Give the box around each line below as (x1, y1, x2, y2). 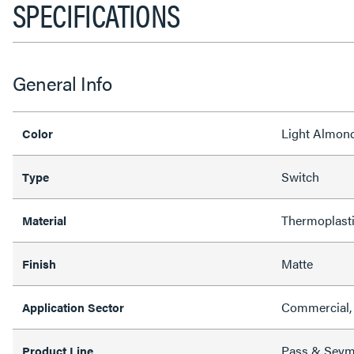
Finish (22, 254, 56, 272)
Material (22, 211, 66, 228)
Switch (281, 167, 319, 186)
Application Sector (22, 298, 124, 315)
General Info (13, 69, 111, 96)
